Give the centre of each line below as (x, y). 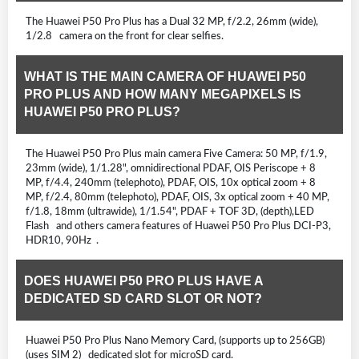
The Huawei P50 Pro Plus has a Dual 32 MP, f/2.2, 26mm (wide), (172, 21)
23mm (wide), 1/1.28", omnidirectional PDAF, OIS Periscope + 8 (171, 168)
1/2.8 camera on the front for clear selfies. (125, 36)
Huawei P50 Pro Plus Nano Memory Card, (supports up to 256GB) (175, 340)
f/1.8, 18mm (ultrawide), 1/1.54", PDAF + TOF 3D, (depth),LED (170, 211)
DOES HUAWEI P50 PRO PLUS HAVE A (144, 280)
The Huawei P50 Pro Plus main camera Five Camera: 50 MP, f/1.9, (176, 153)
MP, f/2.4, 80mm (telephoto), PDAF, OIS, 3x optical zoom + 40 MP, (177, 197)
